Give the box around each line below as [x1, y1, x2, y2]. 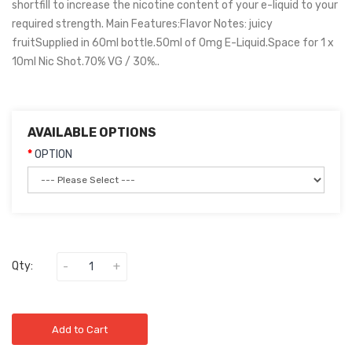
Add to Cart [52, 324, 108, 335]
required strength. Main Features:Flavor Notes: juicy [12, 17, 273, 31]
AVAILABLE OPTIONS [27, 125, 156, 140]
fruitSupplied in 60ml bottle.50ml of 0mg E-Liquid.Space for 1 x [12, 36, 334, 49]
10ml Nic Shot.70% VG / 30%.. [12, 55, 159, 68]
